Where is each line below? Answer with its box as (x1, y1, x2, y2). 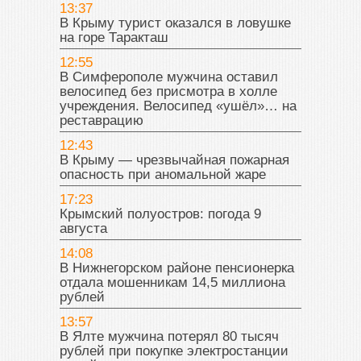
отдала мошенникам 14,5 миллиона (60, 274, 285, 290)
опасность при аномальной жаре (60, 166, 266, 182)
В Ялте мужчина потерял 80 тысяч (60, 328, 279, 344)
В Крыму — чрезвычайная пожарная (60, 151, 289, 168)
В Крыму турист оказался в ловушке (60, 15, 291, 31)
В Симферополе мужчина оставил (60, 68, 278, 85)
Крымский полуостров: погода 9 (60, 205, 261, 222)
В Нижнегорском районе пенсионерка (60, 259, 294, 276)
